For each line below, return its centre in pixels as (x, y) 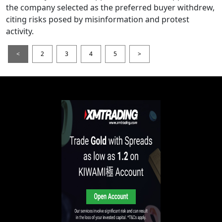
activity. (20, 31)
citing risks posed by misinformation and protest (98, 20)
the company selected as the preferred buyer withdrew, (110, 8)
